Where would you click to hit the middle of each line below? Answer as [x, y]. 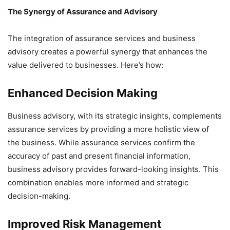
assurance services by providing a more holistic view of [108, 129]
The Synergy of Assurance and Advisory [83, 12]
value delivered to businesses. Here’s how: [85, 65]
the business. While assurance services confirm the [101, 143]
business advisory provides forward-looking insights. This [113, 169]
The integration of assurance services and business [102, 39]
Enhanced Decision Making [83, 93]
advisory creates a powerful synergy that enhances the [108, 52]
